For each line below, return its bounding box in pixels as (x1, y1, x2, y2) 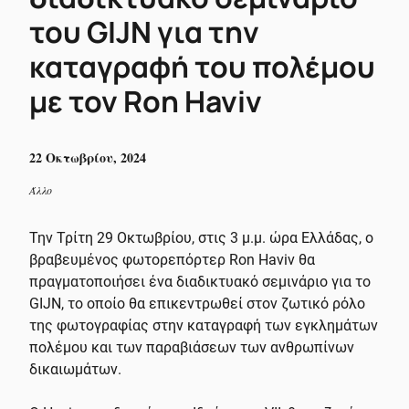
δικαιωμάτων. (29, 360, 121, 378)
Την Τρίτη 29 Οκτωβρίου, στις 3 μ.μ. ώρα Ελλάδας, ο (29, 228, 373, 246)
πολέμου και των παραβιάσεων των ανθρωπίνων (29, 338, 354, 356)
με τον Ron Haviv (29, 80, 262, 121)
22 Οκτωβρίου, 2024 (29, 147, 146, 167)
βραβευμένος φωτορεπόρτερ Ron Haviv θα (29, 250, 315, 268)
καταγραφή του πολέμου (29, 46, 375, 87)
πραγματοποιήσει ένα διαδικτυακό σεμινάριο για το (29, 272, 371, 290)
